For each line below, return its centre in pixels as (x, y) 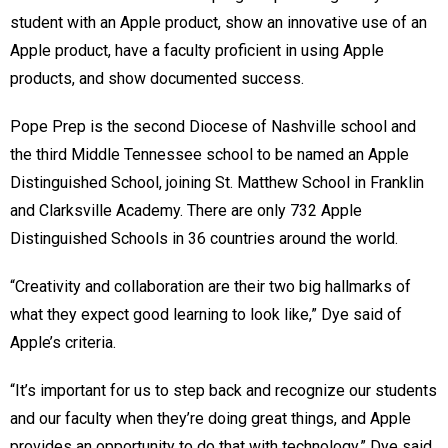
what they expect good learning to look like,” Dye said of (206, 315)
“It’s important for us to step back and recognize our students (223, 391)
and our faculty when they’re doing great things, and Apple (210, 419)
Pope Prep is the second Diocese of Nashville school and (213, 127)
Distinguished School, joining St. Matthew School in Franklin (217, 183)
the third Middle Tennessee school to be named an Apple (209, 155)
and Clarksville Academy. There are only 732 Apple (186, 211)
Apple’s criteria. (63, 343)
